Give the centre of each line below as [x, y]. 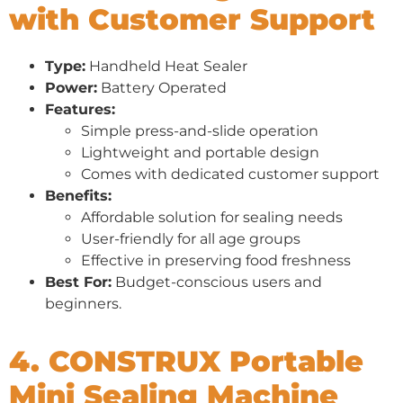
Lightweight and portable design [200, 152]
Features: [80, 109]
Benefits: [78, 195]
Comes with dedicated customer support [230, 174]
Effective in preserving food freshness [216, 260]
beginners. [83, 303]
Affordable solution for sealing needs [212, 217]
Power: [71, 87]
